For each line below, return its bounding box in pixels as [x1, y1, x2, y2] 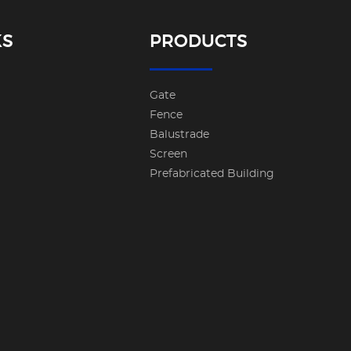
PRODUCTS [149, 33, 248, 51]
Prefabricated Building [149, 168, 274, 180]
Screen [149, 149, 187, 161]
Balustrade [149, 129, 209, 141]
